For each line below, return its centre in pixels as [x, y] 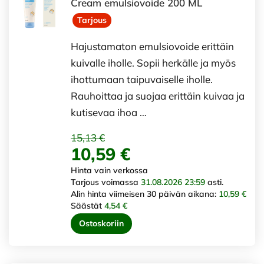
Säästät [88, 206]
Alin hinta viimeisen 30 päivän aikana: [145, 194]
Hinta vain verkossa [109, 171]
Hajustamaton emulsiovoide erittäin [152, 47]
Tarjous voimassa [106, 182]
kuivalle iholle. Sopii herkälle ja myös [153, 63]
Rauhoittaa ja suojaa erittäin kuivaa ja [158, 96]
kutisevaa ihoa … [109, 113]
